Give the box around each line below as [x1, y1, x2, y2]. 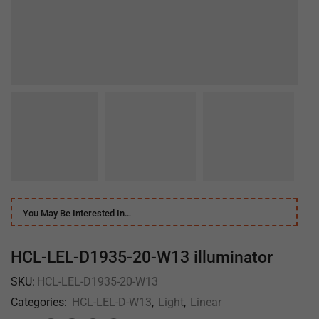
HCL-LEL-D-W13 [72, 296, 152, 310]
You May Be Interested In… [23, 208, 131, 219]
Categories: [11, 296, 70, 310]
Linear [190, 296, 221, 310]
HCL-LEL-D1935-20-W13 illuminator [11, 248, 273, 268]
